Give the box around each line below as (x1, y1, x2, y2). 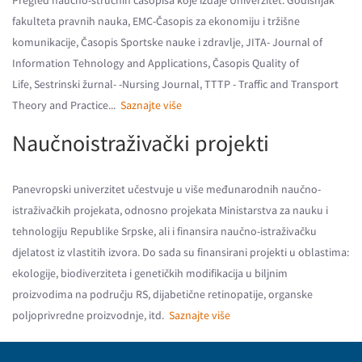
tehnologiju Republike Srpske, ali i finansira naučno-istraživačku (12, 224, 317, 238)
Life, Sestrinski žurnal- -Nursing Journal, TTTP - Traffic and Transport (12, 77, 339, 91)
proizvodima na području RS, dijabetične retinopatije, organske (12, 287, 313, 301)
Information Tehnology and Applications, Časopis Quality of (12, 56, 299, 70)
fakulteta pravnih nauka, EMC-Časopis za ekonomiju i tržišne (12, 14, 300, 28)
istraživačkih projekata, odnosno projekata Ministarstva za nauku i (12, 203, 328, 217)
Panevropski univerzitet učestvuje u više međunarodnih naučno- (12, 182, 321, 196)
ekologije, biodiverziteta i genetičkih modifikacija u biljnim (12, 266, 288, 280)
